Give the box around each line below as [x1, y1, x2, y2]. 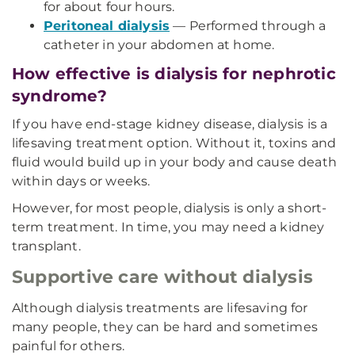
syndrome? [12, 86, 107, 105]
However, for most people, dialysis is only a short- [12, 200, 327, 216]
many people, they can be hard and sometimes [12, 319, 318, 334]
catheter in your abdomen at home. [44, 37, 275, 52]
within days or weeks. [12, 174, 151, 189]
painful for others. [12, 338, 125, 353]
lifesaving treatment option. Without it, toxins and [12, 136, 337, 151]
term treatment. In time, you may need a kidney [12, 219, 325, 235]
